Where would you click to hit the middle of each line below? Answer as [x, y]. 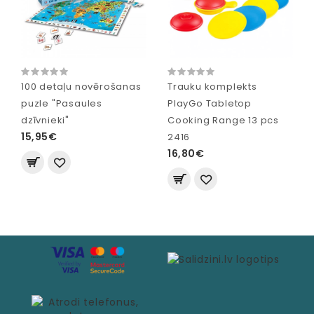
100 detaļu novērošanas [81, 87]
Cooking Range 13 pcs [224, 121]
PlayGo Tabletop [210, 104]
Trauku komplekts [212, 87]
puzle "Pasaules [62, 104]
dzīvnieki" [45, 121]
